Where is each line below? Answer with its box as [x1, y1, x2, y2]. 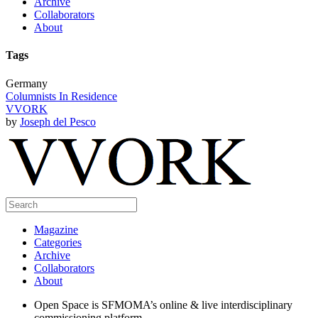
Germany [6, 77, 48, 89]
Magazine [34, 223, 78, 236]
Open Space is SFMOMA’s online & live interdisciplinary [34, 298, 292, 311]
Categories [34, 236, 82, 248]
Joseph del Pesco [20, 115, 96, 128]
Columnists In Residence [6, 89, 117, 102]
